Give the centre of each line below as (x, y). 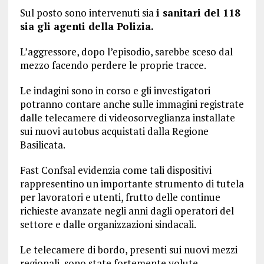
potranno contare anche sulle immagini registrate (132, 104)
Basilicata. (42, 145)
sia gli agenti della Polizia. (87, 27)
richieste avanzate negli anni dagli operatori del (127, 211)
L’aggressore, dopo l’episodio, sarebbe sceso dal (126, 52)
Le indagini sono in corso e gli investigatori (115, 91)
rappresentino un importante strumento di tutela (132, 184)
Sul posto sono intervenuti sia (88, 13)
